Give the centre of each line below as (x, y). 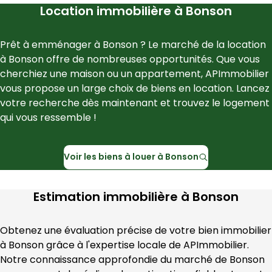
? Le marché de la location (202, 44)
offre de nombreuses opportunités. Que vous (152, 59)
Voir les (81, 157)
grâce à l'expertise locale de (114, 245)
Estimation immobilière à (113, 196)
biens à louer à (132, 157)
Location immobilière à (113, 11)
